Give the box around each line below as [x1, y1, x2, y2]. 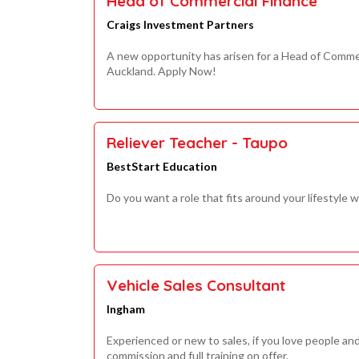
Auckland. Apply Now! [107, 64, 216, 79]
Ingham [107, 301, 145, 316]
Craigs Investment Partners [107, 18, 254, 32]
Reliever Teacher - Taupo [107, 133, 288, 153]
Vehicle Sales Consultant [107, 275, 285, 295]
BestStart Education [107, 159, 217, 174]
